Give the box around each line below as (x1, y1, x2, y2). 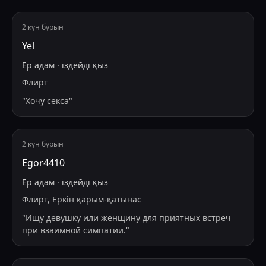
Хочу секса (26, 95, 69, 107)
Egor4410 (22, 156, 65, 170)
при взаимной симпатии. (22, 224, 126, 236)
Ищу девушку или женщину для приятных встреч (26, 212, 231, 224)
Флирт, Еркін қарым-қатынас (22, 194, 141, 205)
